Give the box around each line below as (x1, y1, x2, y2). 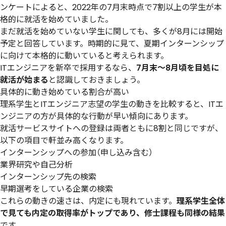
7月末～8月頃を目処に (136, 62, 219, 74)
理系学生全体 (177, 195, 225, 207)
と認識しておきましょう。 (48, 74, 145, 86)
